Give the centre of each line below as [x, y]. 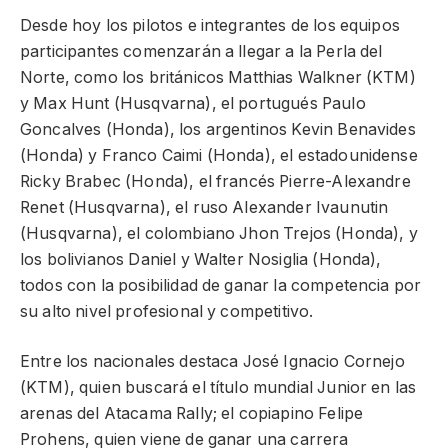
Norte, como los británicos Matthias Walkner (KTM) [218, 77]
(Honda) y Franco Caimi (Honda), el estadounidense [219, 155]
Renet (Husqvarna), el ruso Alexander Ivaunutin [204, 207]
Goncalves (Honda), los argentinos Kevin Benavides [218, 129]
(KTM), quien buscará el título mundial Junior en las [218, 388]
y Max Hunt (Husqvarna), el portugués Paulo [193, 103]
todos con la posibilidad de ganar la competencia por [221, 285]
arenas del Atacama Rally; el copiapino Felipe [192, 414]
